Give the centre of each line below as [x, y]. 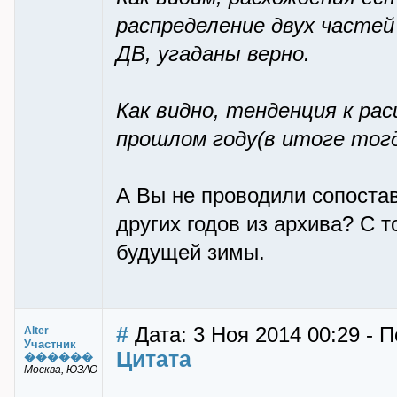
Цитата [154, 359]
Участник [50, 344]
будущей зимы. [191, 253]
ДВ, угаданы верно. [213, 54]
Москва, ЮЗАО [61, 370]
